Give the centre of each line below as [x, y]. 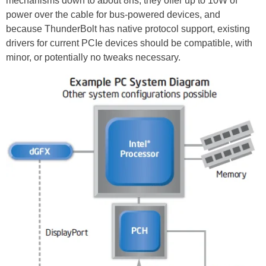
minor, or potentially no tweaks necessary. [93, 57]
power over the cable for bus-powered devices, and [113, 14]
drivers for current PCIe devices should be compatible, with [129, 43]
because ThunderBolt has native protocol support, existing [128, 28]
